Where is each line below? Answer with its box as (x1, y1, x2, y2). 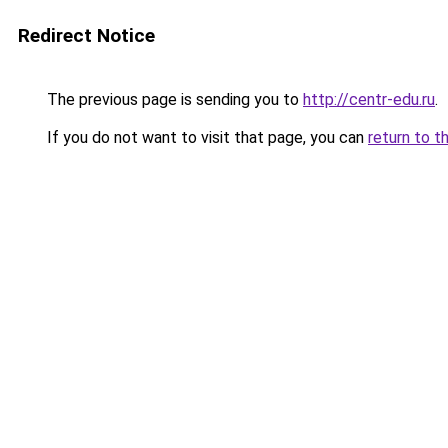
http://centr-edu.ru (303, 90, 435, 109)
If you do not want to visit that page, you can (43, 128, 368, 147)
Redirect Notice (18, 24, 155, 47)
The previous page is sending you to (43, 90, 303, 109)
